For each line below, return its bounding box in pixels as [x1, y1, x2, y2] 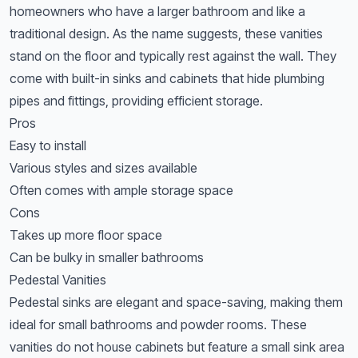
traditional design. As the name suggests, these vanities [10, 26, 323, 42]
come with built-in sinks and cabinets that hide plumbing [10, 70, 324, 86]
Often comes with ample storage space [10, 182, 233, 198]
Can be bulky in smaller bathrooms [10, 249, 204, 265]
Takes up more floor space [10, 227, 162, 243]
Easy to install [10, 137, 86, 153]
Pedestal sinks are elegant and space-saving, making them [10, 294, 343, 310]
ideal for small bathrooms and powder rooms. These [10, 316, 307, 332]
